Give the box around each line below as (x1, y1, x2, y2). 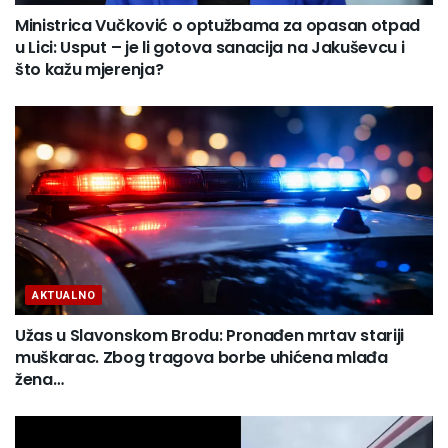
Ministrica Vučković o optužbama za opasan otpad (15, 13, 420, 37)
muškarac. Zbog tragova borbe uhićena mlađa (15, 345, 388, 369)
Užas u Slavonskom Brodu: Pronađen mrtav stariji (15, 323, 404, 347)
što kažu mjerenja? (15, 57, 164, 81)
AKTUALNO (32, 286, 96, 304)
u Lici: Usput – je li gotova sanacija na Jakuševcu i (15, 35, 405, 59)
